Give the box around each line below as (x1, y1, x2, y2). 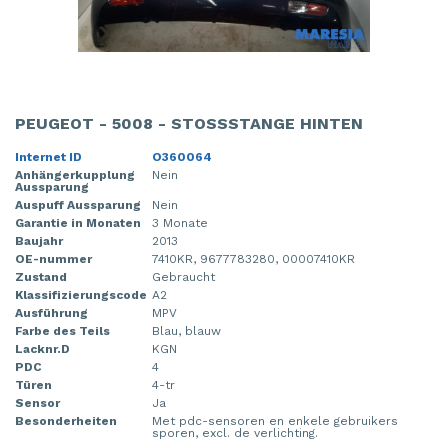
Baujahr (15, 234, 63, 249)
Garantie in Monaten (15, 216, 141, 231)
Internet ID (15, 150, 82, 165)
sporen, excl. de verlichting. (152, 426, 318, 441)
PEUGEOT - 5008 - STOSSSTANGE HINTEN (15, 114, 351, 134)
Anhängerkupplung (15, 168, 135, 183)
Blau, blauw (152, 324, 221, 339)
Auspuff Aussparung (15, 198, 141, 213)
